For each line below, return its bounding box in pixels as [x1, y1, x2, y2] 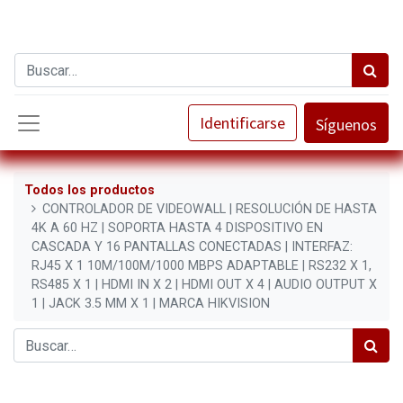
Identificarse [200, 112, 285, 134]
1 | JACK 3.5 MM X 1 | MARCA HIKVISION [31, 295, 270, 311]
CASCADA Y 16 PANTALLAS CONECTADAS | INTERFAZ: [31, 238, 353, 255]
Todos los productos [24, 182, 155, 198]
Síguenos [316, 114, 377, 136]
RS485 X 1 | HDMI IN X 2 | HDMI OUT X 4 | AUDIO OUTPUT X [31, 276, 377, 292]
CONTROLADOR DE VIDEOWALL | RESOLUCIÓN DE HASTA [42, 201, 378, 217]
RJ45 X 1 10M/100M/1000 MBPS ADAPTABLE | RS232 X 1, [31, 257, 372, 273]
